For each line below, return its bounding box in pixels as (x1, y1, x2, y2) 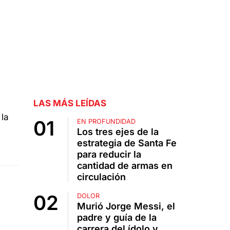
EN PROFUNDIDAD (76, 118, 136, 126)
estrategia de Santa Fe (76, 138, 177, 149)
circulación (76, 171, 126, 183)
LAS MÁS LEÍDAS (33, 98, 106, 109)
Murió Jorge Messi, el (76, 201, 175, 212)
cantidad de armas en (76, 160, 172, 171)
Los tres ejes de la (76, 126, 159, 138)
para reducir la (76, 149, 141, 160)
